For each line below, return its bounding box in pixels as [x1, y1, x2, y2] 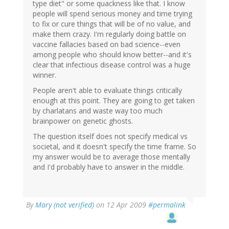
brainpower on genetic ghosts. [33, 116, 133, 126]
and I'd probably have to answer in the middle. [33, 162, 185, 172]
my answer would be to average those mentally [33, 152, 190, 162]
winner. [33, 70, 56, 80]
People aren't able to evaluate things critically [33, 85, 182, 96]
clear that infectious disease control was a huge [33, 60, 191, 70]
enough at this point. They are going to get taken [33, 96, 195, 106]
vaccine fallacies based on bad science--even [33, 39, 180, 50]
